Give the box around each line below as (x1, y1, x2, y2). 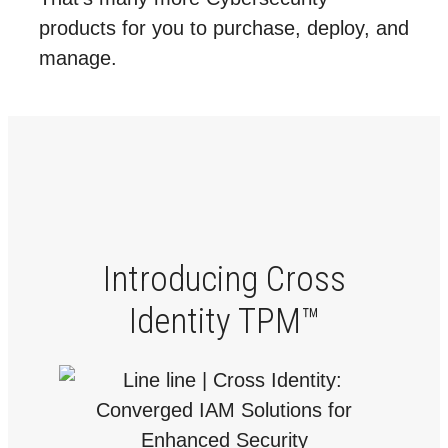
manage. (39, 46, 117, 69)
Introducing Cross (102, 258, 346, 300)
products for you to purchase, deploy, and (39, 16, 409, 39)
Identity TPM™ (128, 300, 320, 342)
